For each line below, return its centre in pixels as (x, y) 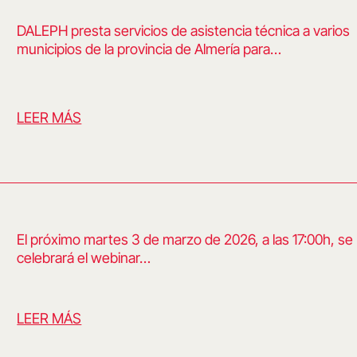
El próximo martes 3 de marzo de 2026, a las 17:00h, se (185, 239)
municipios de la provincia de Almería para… (149, 49)
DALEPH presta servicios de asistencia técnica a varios (184, 30)
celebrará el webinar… (84, 258)
